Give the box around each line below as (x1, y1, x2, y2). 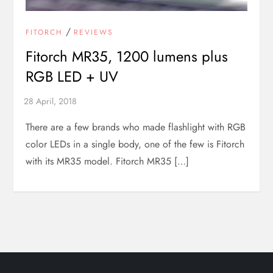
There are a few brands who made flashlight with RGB (26, 120, 246, 135)
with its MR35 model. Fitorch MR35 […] (26, 154, 190, 169)
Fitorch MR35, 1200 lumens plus (26, 46, 229, 68)
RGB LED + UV (26, 66, 119, 88)
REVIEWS (74, 27, 114, 38)
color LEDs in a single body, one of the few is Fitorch (26, 137, 245, 152)
